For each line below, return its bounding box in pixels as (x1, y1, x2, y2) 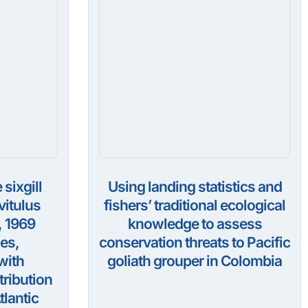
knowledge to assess (127, 215, 262, 233)
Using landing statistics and (107, 178, 282, 196)
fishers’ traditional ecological (104, 197, 285, 214)
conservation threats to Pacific (99, 234, 290, 252)
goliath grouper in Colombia (107, 252, 282, 270)
